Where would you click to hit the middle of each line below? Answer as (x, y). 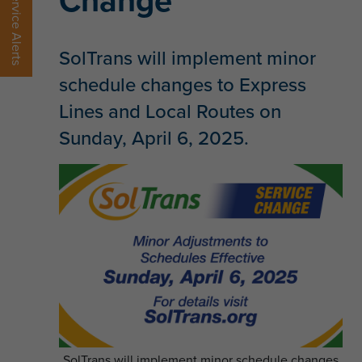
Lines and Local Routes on (170, 110)
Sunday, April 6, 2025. (154, 137)
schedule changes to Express (183, 84)
